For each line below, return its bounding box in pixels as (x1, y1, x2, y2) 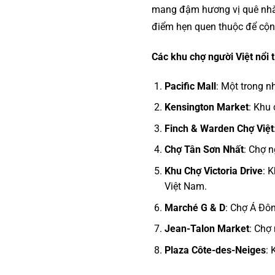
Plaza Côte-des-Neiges (164, 244, 266, 256)
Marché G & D (164, 201, 225, 214)
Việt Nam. (164, 180, 207, 192)
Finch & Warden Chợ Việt (164, 122, 274, 134)
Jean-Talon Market (164, 223, 249, 235)
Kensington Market (164, 101, 249, 114)
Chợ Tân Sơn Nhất (164, 144, 244, 156)
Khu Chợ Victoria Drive (164, 165, 263, 177)
